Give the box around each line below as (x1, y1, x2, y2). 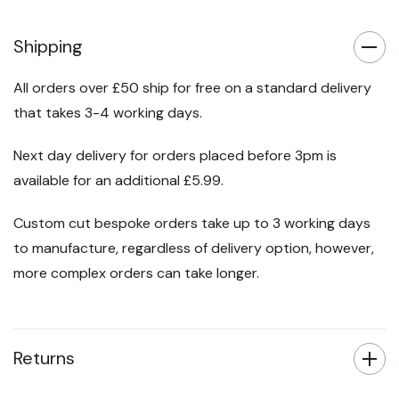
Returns (13, 346, 75, 370)
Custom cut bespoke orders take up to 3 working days (13, 214, 370, 233)
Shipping (13, 35, 83, 59)
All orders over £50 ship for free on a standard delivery (13, 78, 371, 98)
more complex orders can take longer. (13, 264, 259, 283)
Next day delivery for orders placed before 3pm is (13, 146, 337, 166)
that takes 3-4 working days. (13, 103, 202, 123)
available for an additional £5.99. (13, 171, 224, 191)
